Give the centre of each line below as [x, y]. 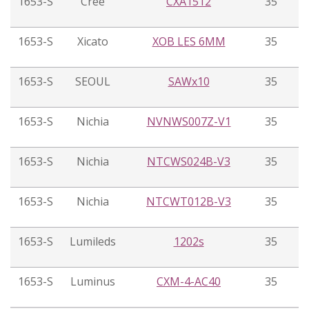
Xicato [93, 42]
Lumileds [93, 242]
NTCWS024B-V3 [189, 162]
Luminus [93, 282]
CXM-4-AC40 [189, 282]
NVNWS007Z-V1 [189, 122]
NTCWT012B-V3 [189, 202]
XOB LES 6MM [189, 42]
